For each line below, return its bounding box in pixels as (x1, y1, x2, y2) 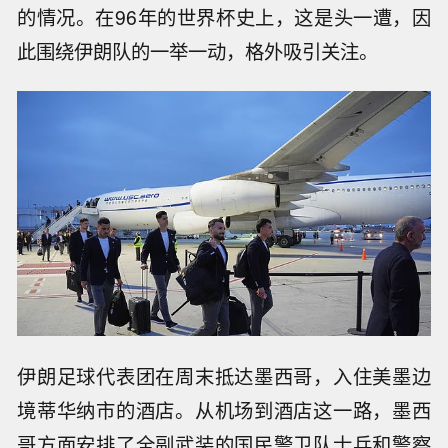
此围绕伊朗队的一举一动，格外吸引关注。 (17, 37, 379, 66)
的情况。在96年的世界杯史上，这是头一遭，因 (17, 3, 431, 32)
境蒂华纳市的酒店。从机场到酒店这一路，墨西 (17, 395, 431, 424)
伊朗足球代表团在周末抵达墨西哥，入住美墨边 (17, 361, 431, 390)
